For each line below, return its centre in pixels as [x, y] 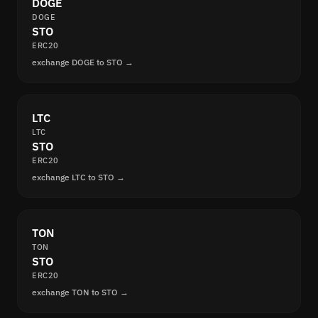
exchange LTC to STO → [78, 177]
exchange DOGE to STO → [83, 62]
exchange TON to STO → [80, 292]
